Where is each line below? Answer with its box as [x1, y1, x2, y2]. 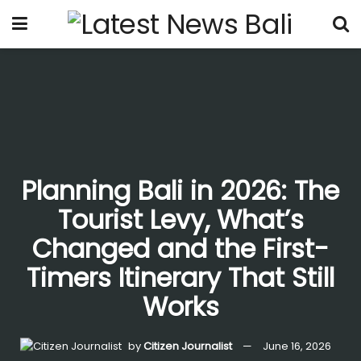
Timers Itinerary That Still [27, 259, 334, 296]
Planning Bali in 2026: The [22, 172, 339, 209]
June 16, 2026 [262, 338, 331, 354]
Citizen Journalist [143, 338, 232, 354]
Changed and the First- [32, 230, 329, 267]
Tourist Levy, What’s [57, 201, 304, 238]
